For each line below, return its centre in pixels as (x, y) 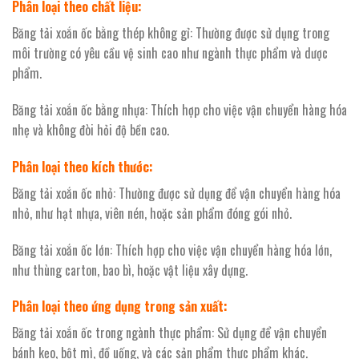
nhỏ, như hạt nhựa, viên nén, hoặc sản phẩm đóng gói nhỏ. (152, 213)
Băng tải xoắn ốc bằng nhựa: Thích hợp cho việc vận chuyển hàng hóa (179, 109)
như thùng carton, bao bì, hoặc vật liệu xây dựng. (130, 270)
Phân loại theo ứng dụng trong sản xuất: (120, 307)
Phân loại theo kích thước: (83, 166)
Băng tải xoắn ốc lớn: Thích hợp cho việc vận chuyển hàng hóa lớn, (172, 250)
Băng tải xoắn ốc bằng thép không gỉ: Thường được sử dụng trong (171, 33)
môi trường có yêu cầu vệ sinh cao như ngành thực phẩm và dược (170, 53)
